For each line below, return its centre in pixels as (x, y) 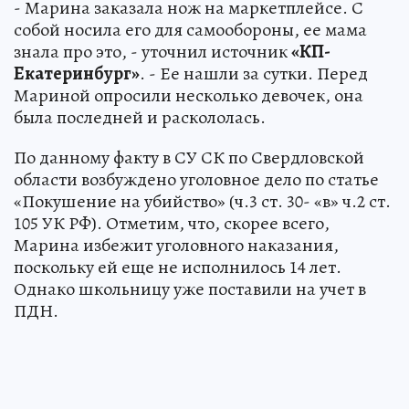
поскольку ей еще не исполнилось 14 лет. (178, 267)
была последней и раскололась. (140, 117)
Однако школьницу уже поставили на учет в (190, 288)
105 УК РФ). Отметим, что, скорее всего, (172, 223)
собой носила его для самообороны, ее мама (190, 29)
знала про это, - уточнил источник (152, 51)
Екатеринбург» (77, 73)
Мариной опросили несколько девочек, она (189, 95)
